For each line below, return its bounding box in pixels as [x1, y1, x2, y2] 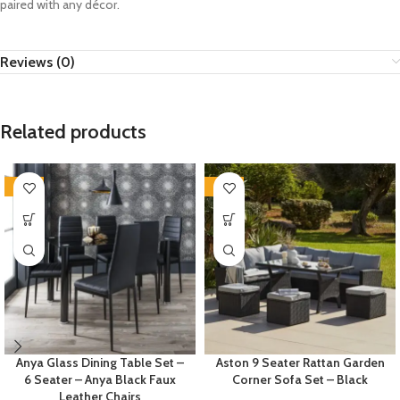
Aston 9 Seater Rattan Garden [215, 354, 385, 371]
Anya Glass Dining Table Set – [16, 354, 184, 371]
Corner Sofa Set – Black [232, 371, 368, 388]
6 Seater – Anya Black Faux [24, 371, 176, 388]
